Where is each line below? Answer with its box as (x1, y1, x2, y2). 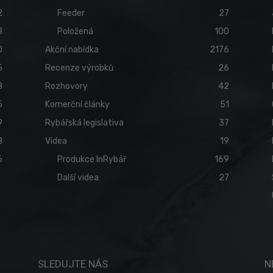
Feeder (57, 8, 85, 19)
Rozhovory (45, 81, 88, 92)
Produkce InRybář (57, 154, 126, 165)
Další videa (57, 172, 99, 183)
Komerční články (45, 99, 110, 110)
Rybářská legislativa (45, 118, 124, 129)
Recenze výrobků (45, 63, 113, 74)
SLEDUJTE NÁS (38, 258, 108, 271)
